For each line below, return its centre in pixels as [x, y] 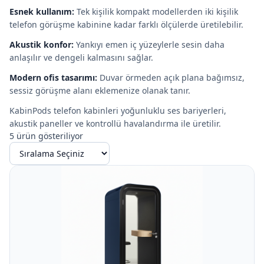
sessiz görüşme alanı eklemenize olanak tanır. [100, 90]
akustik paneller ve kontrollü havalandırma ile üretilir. [115, 123]
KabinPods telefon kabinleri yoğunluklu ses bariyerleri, [118, 110]
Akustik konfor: [42, 44]
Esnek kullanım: [42, 11]
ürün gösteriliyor [49, 136]
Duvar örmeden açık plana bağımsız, [171, 77]
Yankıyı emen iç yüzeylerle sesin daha [149, 44]
